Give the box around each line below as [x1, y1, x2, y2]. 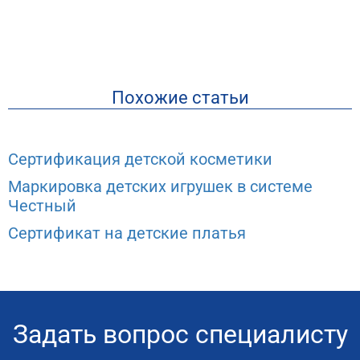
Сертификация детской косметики [8, 149, 272, 169]
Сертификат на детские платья [8, 223, 246, 243]
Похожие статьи [111, 87, 249, 108]
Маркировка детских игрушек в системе [8, 176, 313, 196]
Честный [8, 195, 76, 215]
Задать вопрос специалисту [12, 318, 348, 350]
